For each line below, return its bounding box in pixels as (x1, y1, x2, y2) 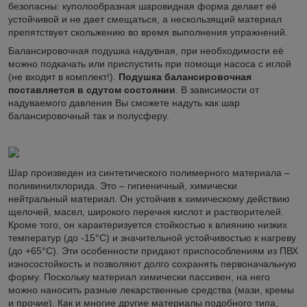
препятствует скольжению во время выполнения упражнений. (8, 26, 288, 38)
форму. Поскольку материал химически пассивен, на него (8, 271, 270, 282)
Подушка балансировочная (119, 71, 251, 82)
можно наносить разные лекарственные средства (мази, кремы (8, 284, 294, 295)
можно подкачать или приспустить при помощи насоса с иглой (8, 58, 291, 69)
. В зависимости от (175, 84, 259, 95)
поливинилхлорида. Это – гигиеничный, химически (8, 180, 237, 191)
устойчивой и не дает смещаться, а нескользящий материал (8, 13, 282, 25)
